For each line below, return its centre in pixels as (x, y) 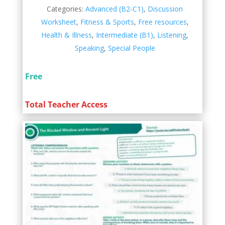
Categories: (66, 9)
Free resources (162, 22)
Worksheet (59, 22)
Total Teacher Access (66, 104)
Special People (131, 48)
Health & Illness (67, 35)
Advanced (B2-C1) (115, 9)
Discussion (165, 9)
